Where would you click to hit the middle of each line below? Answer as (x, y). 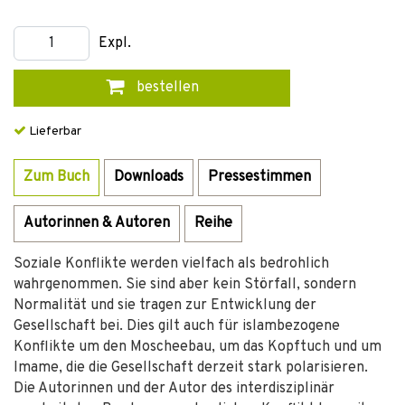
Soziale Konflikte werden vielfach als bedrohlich (171, 264)
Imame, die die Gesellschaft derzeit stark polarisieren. (191, 368)
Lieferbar (54, 132)
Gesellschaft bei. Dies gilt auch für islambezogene (177, 326)
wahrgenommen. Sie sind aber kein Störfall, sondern (185, 285)
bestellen (165, 88)
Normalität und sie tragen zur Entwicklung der (165, 306)
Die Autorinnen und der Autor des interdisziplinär (174, 389)
